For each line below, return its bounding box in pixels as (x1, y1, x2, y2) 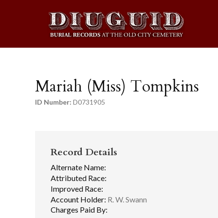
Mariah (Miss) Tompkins (35, 76, 199, 97)
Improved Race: (51, 183, 103, 193)
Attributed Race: (51, 173, 107, 182)
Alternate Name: (51, 163, 106, 172)
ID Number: (35, 98, 72, 107)
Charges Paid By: (51, 205, 108, 215)
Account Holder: (51, 194, 106, 204)
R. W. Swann (106, 194, 147, 204)
